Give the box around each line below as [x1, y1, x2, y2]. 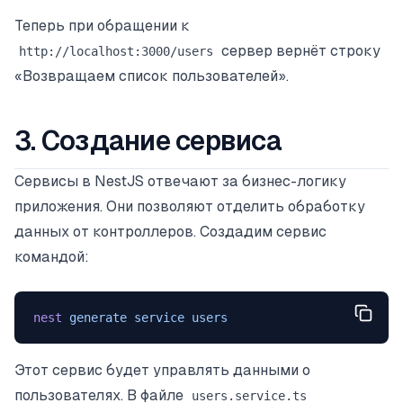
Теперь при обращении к [14, 16, 190, 34]
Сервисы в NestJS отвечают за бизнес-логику [14, 172, 346, 190]
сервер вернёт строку [217, 41, 381, 59]
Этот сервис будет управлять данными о [14, 362, 310, 380]
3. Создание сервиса [14, 124, 282, 157]
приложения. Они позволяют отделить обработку [14, 197, 365, 215]
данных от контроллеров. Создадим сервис [14, 222, 327, 240]
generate [61, 310, 127, 326]
